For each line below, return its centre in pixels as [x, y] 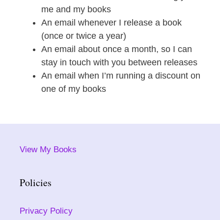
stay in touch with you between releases [119, 62]
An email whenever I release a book [111, 23]
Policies [36, 182]
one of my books [74, 89]
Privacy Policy [46, 211]
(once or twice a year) [84, 36]
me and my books [76, 9]
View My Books [48, 150]
